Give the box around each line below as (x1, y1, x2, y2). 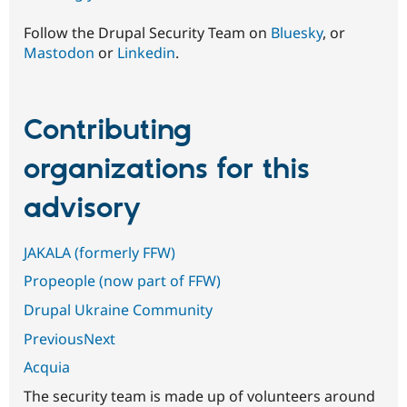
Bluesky (271, 23, 323, 44)
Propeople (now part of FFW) (24, 271, 221, 292)
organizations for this (24, 152, 310, 189)
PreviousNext (24, 328, 115, 349)
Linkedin (117, 43, 175, 64)
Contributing (24, 113, 192, 150)
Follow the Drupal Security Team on (24, 23, 271, 44)
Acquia (24, 357, 70, 378)
